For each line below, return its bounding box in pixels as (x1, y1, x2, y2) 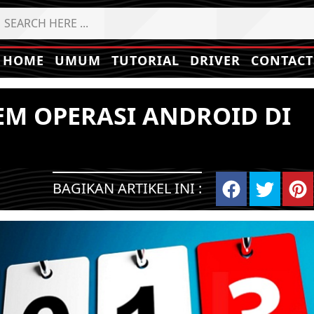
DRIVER (190, 52, 240, 69)
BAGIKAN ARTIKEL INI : (53, 179, 203, 198)
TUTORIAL (111, 52, 179, 69)
